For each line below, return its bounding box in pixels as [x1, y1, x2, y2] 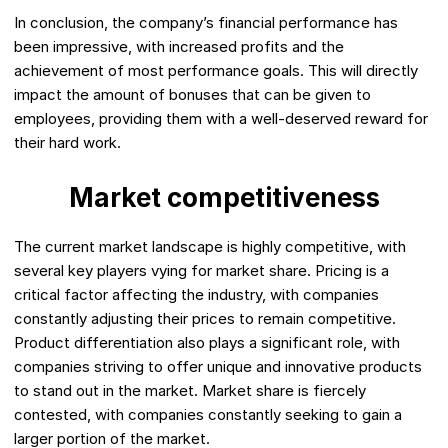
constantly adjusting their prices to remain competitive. [14, 309, 396, 329]
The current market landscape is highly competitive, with [14, 237, 406, 257]
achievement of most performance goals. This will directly [14, 61, 418, 81]
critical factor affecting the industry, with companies [14, 285, 379, 305]
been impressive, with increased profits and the [14, 37, 344, 57]
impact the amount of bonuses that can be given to [14, 85, 371, 105]
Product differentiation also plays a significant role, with [14, 333, 400, 353]
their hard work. [14, 133, 121, 153]
